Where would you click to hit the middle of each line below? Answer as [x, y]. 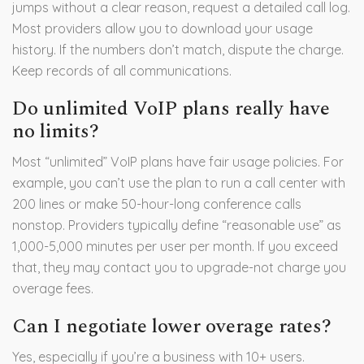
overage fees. [53, 289]
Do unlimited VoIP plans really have [171, 109]
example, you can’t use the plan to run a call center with [179, 183]
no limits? [56, 132]
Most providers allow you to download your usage [162, 29]
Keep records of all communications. [122, 71]
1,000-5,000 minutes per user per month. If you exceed [175, 247]
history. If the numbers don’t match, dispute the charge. [178, 50]
